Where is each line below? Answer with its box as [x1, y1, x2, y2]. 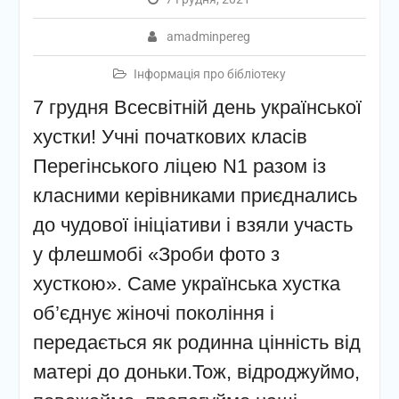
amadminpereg [167, 29, 251, 44]
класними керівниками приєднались [32, 184, 357, 207]
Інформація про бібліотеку [133, 67, 286, 81]
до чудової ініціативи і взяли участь [32, 214, 353, 236]
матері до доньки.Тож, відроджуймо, [32, 361, 360, 383]
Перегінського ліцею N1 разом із [32, 155, 326, 177]
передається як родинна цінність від [32, 331, 361, 354]
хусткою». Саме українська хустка [32, 273, 340, 295]
